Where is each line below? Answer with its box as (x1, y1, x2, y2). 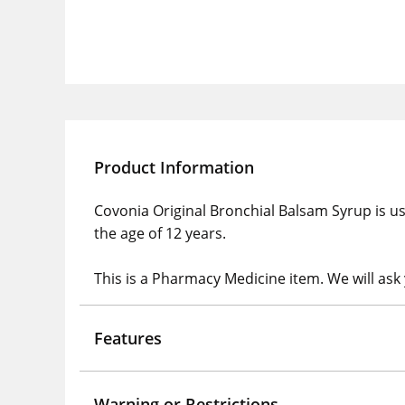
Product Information (94, 156, 254, 178)
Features (94, 327, 162, 349)
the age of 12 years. (94, 223, 226, 243)
